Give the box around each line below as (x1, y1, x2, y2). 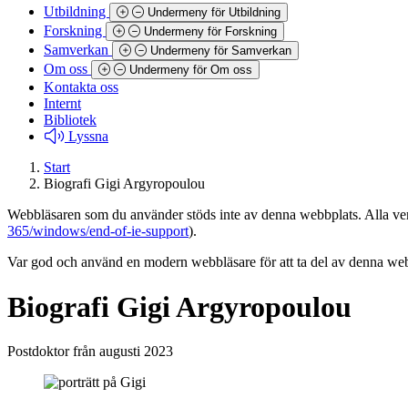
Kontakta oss (44, 79, 118, 96)
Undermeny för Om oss (129, 63, 252, 77)
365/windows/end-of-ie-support (7, 223, 189, 240)
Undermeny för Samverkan (150, 44, 291, 58)
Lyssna (68, 128, 108, 145)
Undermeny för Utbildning (148, 5, 280, 20)
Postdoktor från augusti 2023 (7, 342, 173, 359)
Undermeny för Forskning (144, 25, 277, 39)
